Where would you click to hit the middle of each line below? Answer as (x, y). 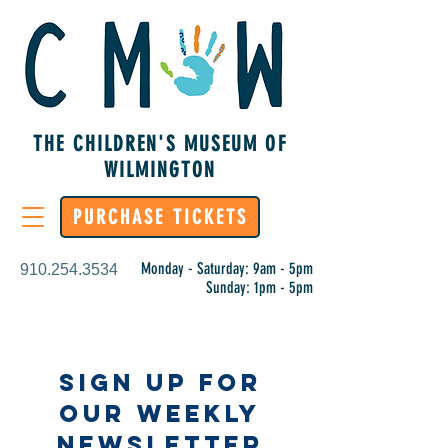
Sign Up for (160, 382)
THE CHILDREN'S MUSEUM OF (160, 143)
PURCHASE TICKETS (160, 217)
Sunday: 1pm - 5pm (259, 287)
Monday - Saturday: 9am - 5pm (227, 268)
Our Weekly (160, 413)
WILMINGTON (160, 169)
